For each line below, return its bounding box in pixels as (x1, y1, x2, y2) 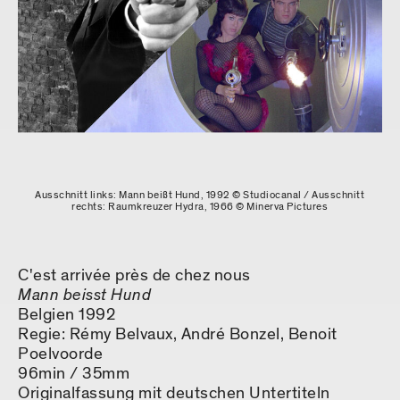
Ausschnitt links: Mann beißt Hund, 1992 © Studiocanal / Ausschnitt (35, 187, 365, 203)
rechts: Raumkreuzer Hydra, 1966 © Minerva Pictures (71, 199, 329, 214)
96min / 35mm (18, 362, 129, 386)
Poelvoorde (18, 343, 103, 366)
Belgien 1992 (18, 304, 115, 327)
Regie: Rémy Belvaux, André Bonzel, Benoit (18, 323, 337, 346)
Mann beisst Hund (18, 284, 151, 307)
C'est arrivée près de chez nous (18, 264, 251, 287)
